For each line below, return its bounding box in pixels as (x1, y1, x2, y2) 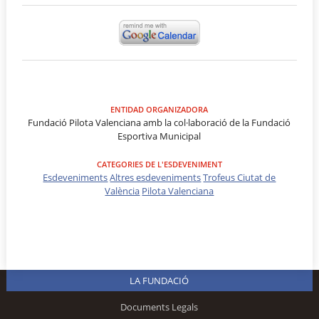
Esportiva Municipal (117, 129, 202, 142)
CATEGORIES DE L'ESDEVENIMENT (96, 158, 222, 169)
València (105, 184, 140, 197)
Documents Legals (120, 300, 199, 314)
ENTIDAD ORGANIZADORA (110, 103, 209, 115)
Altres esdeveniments (110, 170, 202, 184)
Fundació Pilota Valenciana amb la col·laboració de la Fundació (28, 115, 291, 129)
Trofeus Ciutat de (203, 170, 276, 184)
